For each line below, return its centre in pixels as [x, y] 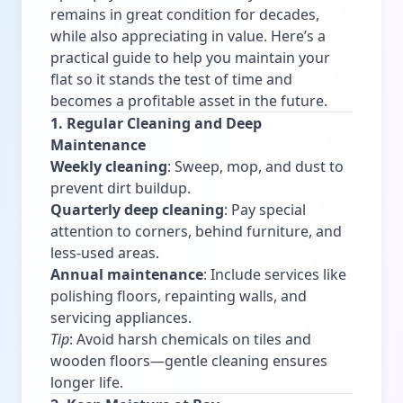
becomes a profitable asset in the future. [189, 100]
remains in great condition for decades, [185, 14]
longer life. [87, 382]
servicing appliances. [121, 317]
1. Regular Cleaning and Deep [156, 123]
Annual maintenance [127, 274]
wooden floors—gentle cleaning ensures [189, 360]
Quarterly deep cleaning [137, 209]
